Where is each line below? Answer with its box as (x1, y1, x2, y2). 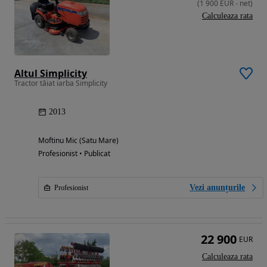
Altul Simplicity (14, 67, 87, 80)
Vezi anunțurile (190, 183, 245, 193)
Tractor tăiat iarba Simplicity (14, 78, 107, 89)
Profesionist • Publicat (38, 148, 110, 159)
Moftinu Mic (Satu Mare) (38, 135, 119, 146)
